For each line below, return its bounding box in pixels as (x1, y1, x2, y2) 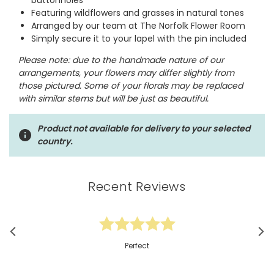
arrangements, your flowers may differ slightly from (18, 67, 234, 80)
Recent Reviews (88, 178, 186, 196)
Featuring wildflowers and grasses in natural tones (31, 7, 244, 20)
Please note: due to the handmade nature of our (18, 54, 224, 67)
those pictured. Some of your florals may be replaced (18, 80, 243, 92)
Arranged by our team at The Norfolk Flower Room (31, 20, 245, 32)
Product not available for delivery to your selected (37, 122, 250, 135)
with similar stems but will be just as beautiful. (18, 92, 209, 105)
